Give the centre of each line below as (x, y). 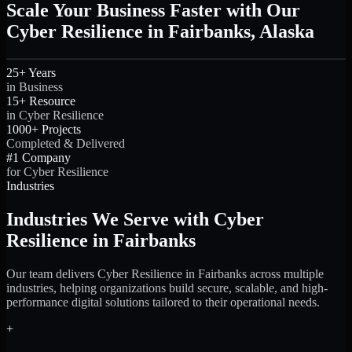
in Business (35, 87)
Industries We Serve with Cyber (135, 219)
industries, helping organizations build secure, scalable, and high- (167, 288)
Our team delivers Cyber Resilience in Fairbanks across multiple (165, 273)
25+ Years (31, 73)
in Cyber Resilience (55, 115)
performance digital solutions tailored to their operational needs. (163, 302)
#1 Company (38, 158)
